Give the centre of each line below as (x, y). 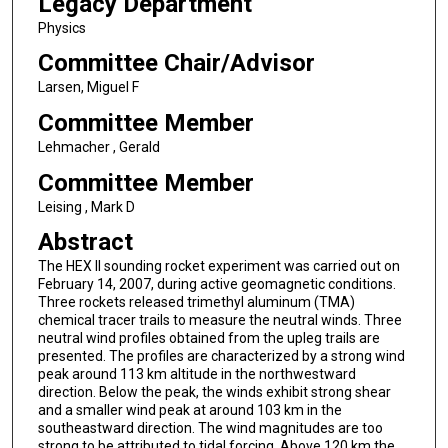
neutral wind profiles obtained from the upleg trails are (208, 338)
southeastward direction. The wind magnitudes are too (210, 428)
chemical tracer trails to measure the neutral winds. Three (219, 320)
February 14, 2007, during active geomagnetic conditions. (216, 284)
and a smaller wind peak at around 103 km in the (189, 410)
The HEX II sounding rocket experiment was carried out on (218, 266)
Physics (61, 27)
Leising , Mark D (86, 206)
